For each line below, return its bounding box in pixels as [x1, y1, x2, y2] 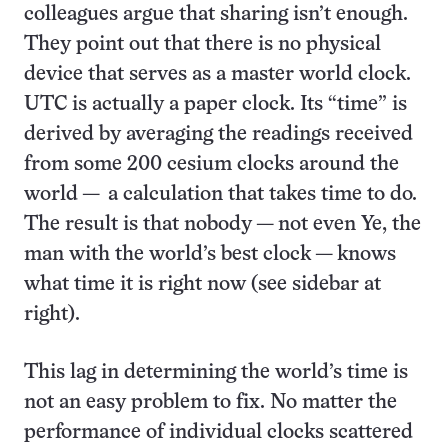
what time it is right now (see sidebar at [24, 274, 381, 294]
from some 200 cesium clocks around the [24, 154, 399, 174]
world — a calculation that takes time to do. [24, 184, 417, 204]
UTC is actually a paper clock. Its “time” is [24, 94, 407, 114]
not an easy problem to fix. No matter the [24, 392, 397, 412]
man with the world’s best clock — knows [24, 244, 396, 264]
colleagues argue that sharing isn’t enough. [24, 4, 408, 24]
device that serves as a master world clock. [24, 64, 411, 84]
